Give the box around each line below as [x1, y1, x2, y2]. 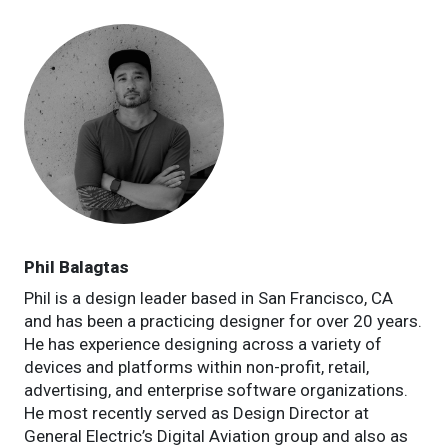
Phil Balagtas [24, 256, 129, 277]
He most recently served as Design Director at [24, 402, 369, 423]
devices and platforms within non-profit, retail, [24, 356, 369, 377]
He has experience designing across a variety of [24, 333, 382, 354]
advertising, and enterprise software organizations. [24, 379, 408, 400]
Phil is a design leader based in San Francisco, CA [24, 287, 393, 308]
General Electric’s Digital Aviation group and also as [24, 425, 408, 446]
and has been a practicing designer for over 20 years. [24, 310, 422, 331]
